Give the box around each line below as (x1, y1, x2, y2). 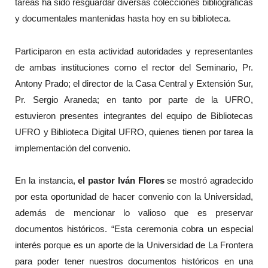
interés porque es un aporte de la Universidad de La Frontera (14, 240, 254, 251)
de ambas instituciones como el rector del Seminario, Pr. (14, 62, 254, 72)
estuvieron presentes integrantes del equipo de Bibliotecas (14, 110, 254, 121)
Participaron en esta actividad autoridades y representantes (14, 45, 254, 56)
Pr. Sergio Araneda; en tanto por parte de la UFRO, (14, 94, 254, 105)
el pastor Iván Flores (78, 175, 165, 186)
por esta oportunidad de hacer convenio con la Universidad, (14, 191, 254, 202)
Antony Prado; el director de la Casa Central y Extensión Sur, (14, 78, 254, 89)
